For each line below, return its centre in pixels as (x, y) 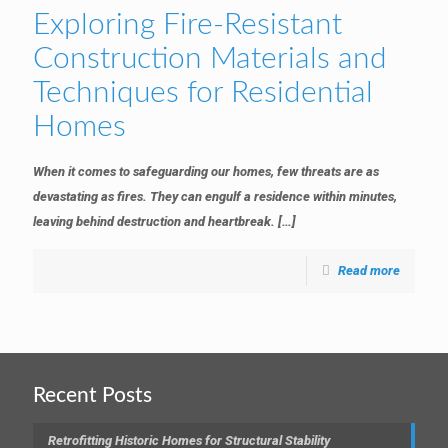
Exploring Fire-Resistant (187, 25)
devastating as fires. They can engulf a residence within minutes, (215, 196)
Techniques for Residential (203, 93)
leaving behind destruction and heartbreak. (154, 221)
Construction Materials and (210, 59)
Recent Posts (92, 395)
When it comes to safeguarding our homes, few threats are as (206, 171)
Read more (369, 270)
